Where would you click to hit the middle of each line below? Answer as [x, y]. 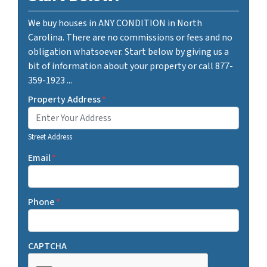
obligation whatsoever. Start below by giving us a [128, 52]
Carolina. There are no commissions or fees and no [130, 38]
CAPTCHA [47, 246]
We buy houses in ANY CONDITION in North [115, 24]
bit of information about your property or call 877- [131, 66]
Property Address [64, 100]
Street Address [50, 137]
